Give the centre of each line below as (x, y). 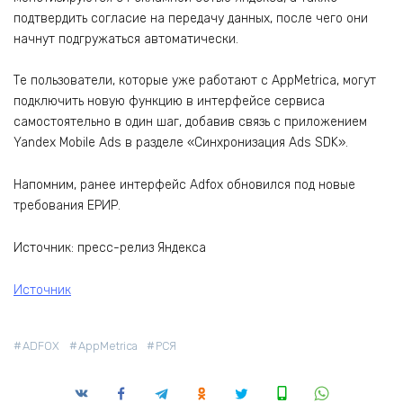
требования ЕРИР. (67, 206)
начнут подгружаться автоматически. (126, 39)
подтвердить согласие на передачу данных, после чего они (191, 18)
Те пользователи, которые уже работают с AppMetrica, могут (195, 81)
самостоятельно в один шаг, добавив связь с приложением (190, 122)
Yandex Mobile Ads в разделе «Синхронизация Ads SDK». (181, 143)
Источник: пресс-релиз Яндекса (110, 247)
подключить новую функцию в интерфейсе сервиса (169, 102)
